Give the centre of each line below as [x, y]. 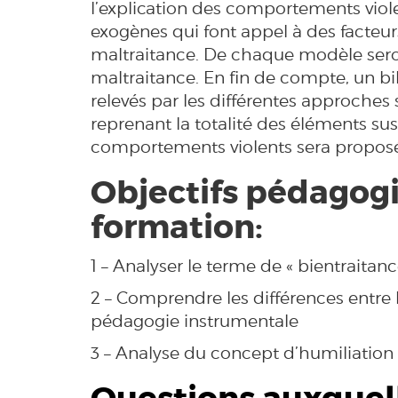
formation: [180, 228]
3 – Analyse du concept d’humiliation [242, 353]
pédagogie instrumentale [195, 321]
